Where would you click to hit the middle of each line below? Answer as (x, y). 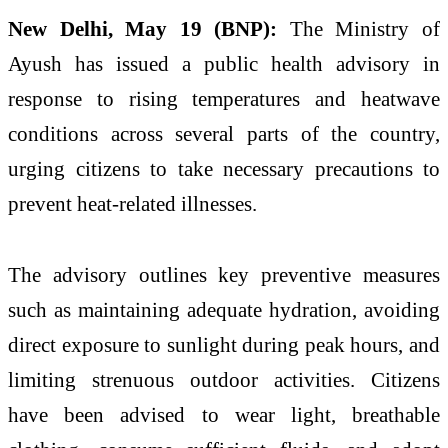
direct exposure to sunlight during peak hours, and (224, 345)
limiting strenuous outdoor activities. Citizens (224, 380)
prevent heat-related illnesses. (132, 203)
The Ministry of (365, 28)
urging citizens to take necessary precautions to (224, 168)
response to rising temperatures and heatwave (224, 98)
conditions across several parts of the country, (224, 133)
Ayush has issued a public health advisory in (224, 63)
